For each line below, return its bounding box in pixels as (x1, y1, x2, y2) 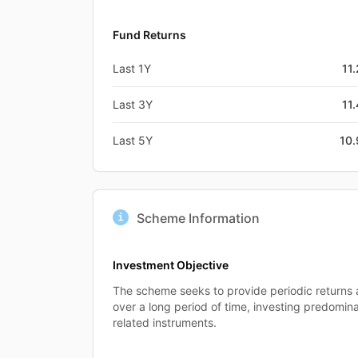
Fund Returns (113, 27, 186, 42)
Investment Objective (113, 257, 229, 272)
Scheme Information (137, 209, 260, 226)
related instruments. (113, 315, 217, 329)
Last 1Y (113, 61, 151, 75)
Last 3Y (113, 97, 153, 111)
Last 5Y (113, 133, 153, 147)
